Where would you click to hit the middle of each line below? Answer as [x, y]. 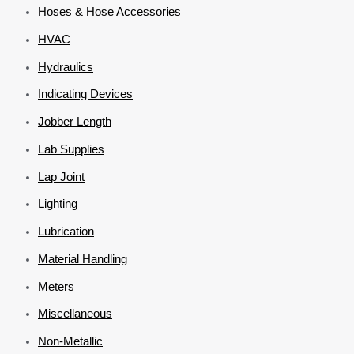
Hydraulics [66, 66]
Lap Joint [61, 176]
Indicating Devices [85, 94]
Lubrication [66, 232]
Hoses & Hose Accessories [109, 12]
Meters [56, 286]
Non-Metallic [70, 341]
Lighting [58, 204]
